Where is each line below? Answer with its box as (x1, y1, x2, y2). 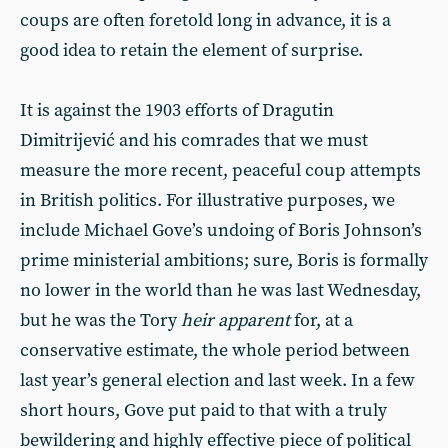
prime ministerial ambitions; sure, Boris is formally (20, 249, 428, 272)
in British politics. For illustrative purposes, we (20, 189, 395, 212)
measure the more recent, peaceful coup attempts (20, 159, 421, 182)
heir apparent (181, 309, 290, 332)
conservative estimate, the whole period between (20, 339, 410, 362)
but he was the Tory (20, 309, 181, 332)
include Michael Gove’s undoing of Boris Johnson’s (20, 219, 422, 242)
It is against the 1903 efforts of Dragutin (20, 99, 334, 122)
